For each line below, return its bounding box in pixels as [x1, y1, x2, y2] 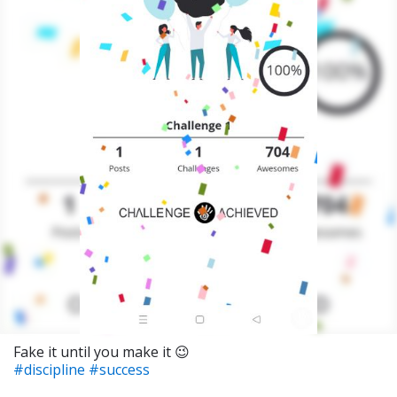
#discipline [13, 360, 89, 379]
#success [89, 360, 150, 379]
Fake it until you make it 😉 [13, 342, 190, 362]
